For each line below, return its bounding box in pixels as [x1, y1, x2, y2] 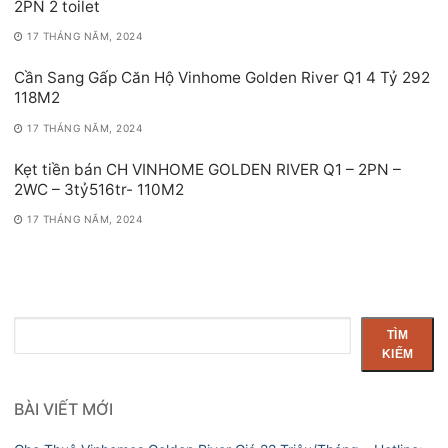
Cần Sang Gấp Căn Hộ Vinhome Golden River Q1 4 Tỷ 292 [14, 68, 430, 88]
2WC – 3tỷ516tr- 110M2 [14, 179, 184, 199]
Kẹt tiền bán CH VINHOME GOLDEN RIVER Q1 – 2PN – [14, 159, 401, 179]
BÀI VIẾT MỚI [14, 399, 113, 420]
